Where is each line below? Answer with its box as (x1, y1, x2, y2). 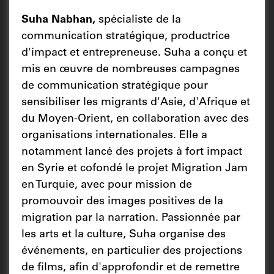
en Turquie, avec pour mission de (21, 179, 192, 191)
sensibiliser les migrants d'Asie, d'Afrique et (21, 97, 250, 108)
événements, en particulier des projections (21, 245, 242, 257)
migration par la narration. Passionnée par (21, 212, 240, 224)
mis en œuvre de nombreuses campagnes (21, 64, 240, 75)
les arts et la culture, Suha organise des (21, 229, 226, 240)
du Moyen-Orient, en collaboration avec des (21, 113, 249, 125)
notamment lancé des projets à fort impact (21, 146, 242, 158)
